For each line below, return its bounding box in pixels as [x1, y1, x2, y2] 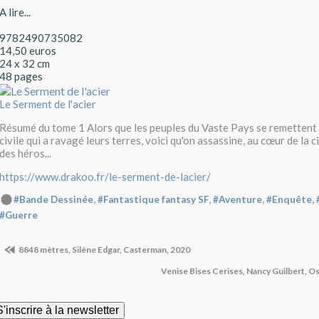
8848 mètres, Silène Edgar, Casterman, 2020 [19, 244, 190, 255]
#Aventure [213, 194, 262, 206]
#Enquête [266, 194, 312, 206]
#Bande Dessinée [14, 194, 93, 206]
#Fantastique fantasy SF [98, 194, 209, 206]
